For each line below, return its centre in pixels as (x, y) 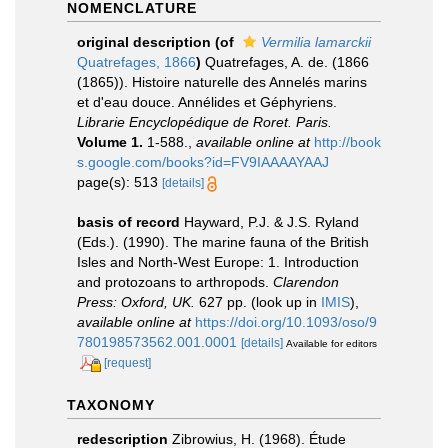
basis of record (128, 222)
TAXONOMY (111, 404)
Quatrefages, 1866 (136, 62)
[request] (127, 363)
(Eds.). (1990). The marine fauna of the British (223, 242)
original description (144, 42)
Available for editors (331, 343)
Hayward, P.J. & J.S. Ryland (271, 222)
